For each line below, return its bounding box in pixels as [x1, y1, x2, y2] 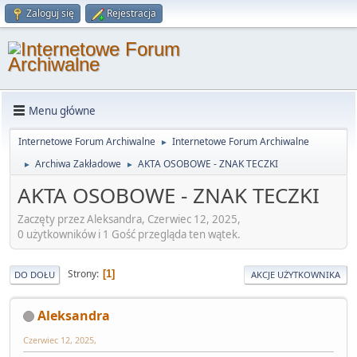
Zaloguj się [26, 6, 74, 20]
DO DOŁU [14, 268, 55, 280]
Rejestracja [107, 6, 156, 20]
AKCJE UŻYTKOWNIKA [251, 268, 340, 280]
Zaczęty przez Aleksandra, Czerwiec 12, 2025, [18, 211, 241, 226]
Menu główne [29, 103, 96, 118]
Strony [68, 267, 96, 281]
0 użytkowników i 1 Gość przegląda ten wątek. [18, 226, 241, 241]
